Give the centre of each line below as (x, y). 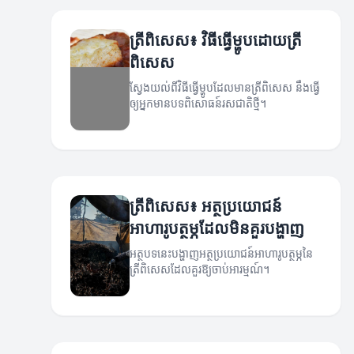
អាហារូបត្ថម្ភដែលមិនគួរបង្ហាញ (217, 228)
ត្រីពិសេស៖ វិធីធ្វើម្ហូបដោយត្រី (216, 40)
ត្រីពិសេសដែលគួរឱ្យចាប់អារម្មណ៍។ (200, 269)
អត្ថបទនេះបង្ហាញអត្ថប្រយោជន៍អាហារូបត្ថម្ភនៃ (222, 254)
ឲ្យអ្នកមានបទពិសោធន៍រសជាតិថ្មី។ (198, 104)
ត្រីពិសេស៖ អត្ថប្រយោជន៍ (206, 206)
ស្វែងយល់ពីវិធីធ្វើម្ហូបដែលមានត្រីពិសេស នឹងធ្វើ (225, 88)
